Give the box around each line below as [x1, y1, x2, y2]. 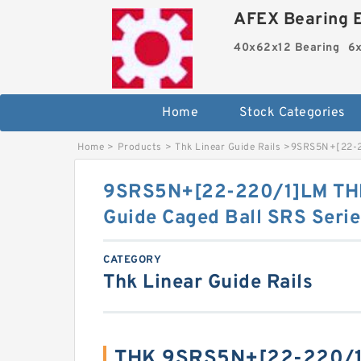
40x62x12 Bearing [234, 41, 340, 55]
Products [117, 141, 162, 154]
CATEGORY [103, 254, 161, 267]
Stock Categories [239, 105, 346, 121]
